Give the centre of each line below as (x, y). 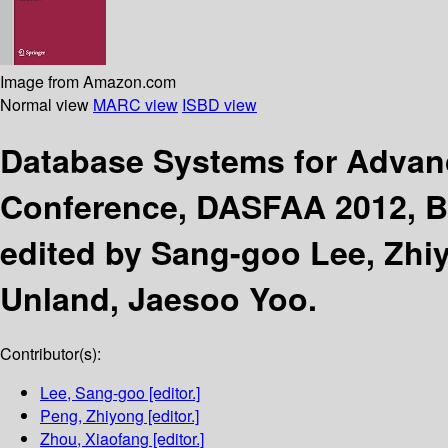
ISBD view (219, 104)
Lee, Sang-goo (92, 393)
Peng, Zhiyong (92, 416)
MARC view (135, 104)
